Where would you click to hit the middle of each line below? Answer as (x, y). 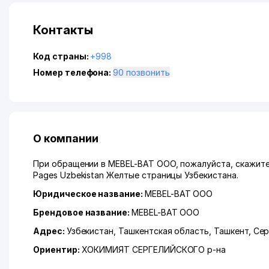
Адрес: (50, 231)
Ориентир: (57, 249)
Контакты (63, 30)
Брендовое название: (82, 212)
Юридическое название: (89, 194)
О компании (66, 138)
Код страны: (62, 56)
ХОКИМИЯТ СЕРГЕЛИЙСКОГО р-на (154, 249)
